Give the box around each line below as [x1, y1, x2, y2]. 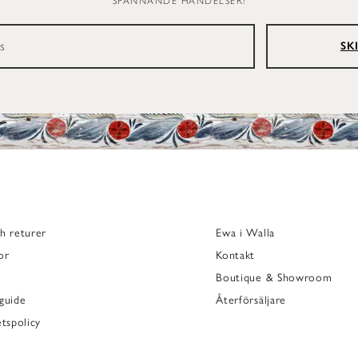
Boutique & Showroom [216, 270, 332, 284]
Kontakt [216, 248, 256, 262]
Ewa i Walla [216, 225, 275, 240]
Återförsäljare [216, 292, 287, 307]
